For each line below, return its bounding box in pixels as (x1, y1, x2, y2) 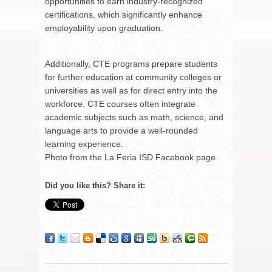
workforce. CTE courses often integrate (45, 98, 195, 109)
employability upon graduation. (45, 22, 163, 33)
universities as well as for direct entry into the (45, 85, 217, 95)
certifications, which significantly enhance (45, 9, 202, 19)
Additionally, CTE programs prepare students (45, 58, 217, 69)
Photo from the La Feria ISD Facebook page (45, 152, 216, 162)
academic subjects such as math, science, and (45, 112, 223, 122)
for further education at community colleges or (45, 72, 222, 82)
